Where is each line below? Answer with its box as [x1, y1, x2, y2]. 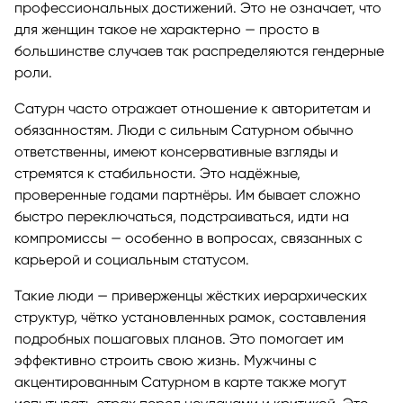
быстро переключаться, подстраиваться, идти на [14, 207, 349, 225]
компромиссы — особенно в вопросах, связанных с [14, 228, 363, 246]
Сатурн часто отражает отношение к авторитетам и [14, 99, 371, 117]
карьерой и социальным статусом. [14, 250, 253, 268]
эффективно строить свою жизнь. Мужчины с [14, 351, 317, 369]
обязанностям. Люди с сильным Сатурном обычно [14, 121, 354, 139]
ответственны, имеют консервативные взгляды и [14, 142, 338, 160]
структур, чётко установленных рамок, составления [14, 308, 366, 326]
